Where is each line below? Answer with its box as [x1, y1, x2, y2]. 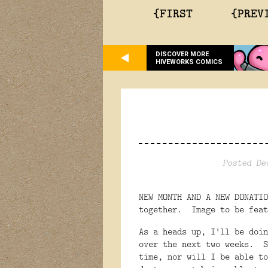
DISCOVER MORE [156, 50, 209, 58]
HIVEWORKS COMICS [156, 57, 223, 66]
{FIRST [153, 4, 193, 21]
